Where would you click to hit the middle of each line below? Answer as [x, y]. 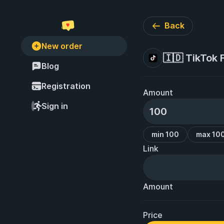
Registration [66, 86]
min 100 [165, 134]
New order [62, 46]
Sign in [55, 106]
